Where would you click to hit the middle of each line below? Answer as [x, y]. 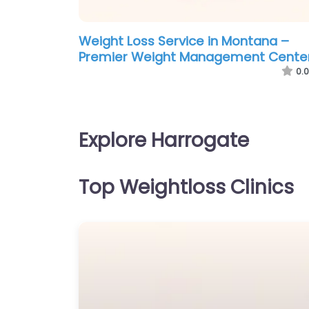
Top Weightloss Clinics [186, 188]
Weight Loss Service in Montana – [184, 41]
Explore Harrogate [164, 141]
